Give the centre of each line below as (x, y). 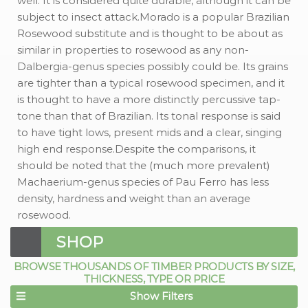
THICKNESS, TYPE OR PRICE (154, 279)
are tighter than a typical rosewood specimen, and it (151, 83)
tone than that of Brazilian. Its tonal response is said (149, 116)
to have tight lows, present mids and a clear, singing (150, 133)
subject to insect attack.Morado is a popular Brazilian (153, 17)
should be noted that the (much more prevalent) (144, 166)
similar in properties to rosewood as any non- (133, 50)
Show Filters (161, 296)
